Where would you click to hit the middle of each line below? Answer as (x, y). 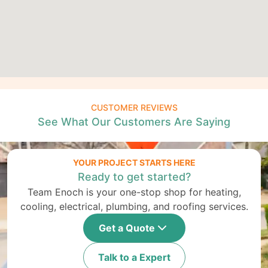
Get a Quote (127, 228)
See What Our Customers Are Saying (134, 122)
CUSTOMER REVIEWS (134, 107)
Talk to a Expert (134, 257)
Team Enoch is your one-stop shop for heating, (134, 192)
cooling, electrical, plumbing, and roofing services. (134, 206)
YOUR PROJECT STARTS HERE (134, 162)
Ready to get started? (134, 177)
